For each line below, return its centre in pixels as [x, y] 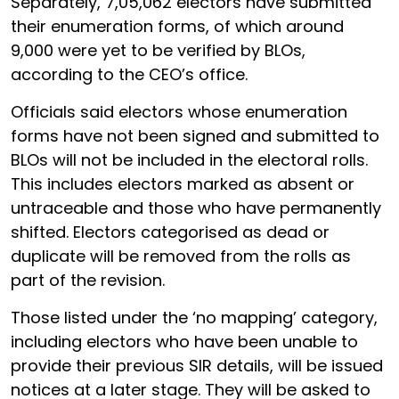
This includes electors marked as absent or [183, 184]
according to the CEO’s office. [129, 74]
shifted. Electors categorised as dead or [170, 232]
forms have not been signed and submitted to [195, 136]
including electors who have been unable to [184, 342]
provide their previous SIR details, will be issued [197, 366]
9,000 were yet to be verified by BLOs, [158, 50]
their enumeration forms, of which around [177, 26]
